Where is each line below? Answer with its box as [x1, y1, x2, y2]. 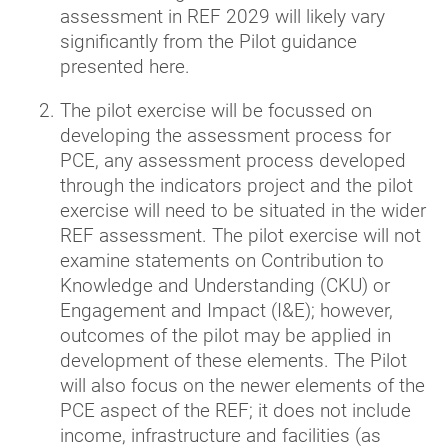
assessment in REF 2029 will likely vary [60, 5, 385, 29]
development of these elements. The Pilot [60, 349, 407, 373]
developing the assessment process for [60, 124, 391, 148]
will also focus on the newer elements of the [60, 374, 425, 398]
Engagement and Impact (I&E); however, [60, 299, 393, 323]
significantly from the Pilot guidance [60, 30, 357, 54]
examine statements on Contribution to [60, 249, 384, 273]
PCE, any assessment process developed [60, 149, 406, 173]
